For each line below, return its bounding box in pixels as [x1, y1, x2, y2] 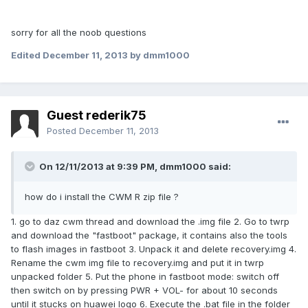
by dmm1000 [128, 49, 190, 61]
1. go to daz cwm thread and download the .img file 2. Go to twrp [11, 216, 289, 228]
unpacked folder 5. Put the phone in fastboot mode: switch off [11, 271, 279, 283]
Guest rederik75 [47, 108, 146, 123]
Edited [11, 49, 43, 61]
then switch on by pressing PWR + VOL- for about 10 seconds [11, 285, 278, 296]
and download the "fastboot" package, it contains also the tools [11, 230, 287, 241]
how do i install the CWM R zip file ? [25, 191, 179, 203]
